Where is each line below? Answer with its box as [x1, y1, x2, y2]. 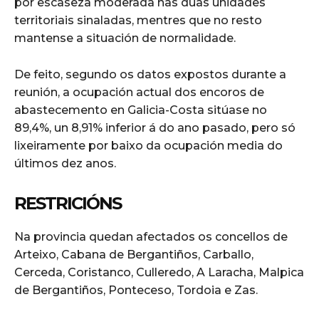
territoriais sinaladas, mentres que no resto [14, 13, 262, 27]
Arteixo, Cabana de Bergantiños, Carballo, [14, 247, 253, 261]
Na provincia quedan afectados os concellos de [14, 229, 288, 244]
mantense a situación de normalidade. [14, 31, 236, 45]
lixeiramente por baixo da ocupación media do [14, 138, 283, 152]
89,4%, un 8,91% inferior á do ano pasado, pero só [14, 120, 296, 135]
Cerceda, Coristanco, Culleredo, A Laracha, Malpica [14, 265, 304, 279]
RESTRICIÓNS [14, 192, 121, 214]
